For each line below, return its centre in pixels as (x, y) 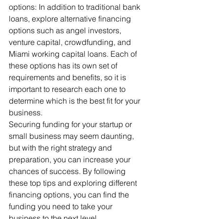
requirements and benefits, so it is (68, 77)
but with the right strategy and (61, 148)
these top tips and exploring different (74, 183)
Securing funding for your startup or (71, 124)
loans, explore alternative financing (71, 19)
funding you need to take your (62, 206)
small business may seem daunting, (72, 136)
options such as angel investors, (66, 30)
